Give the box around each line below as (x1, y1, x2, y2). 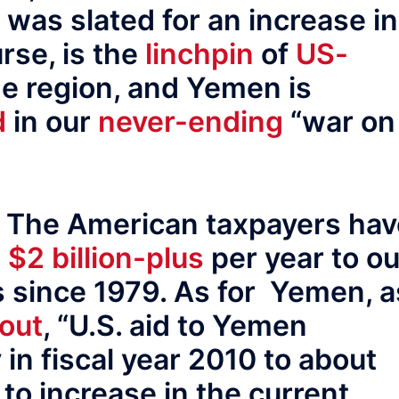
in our (6, 104, 98, 140)
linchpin (145, 37, 254, 72)
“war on (283, 104, 395, 140)
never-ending (98, 104, 283, 140)
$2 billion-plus (8, 240, 204, 275)
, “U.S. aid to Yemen (43, 307, 307, 343)
